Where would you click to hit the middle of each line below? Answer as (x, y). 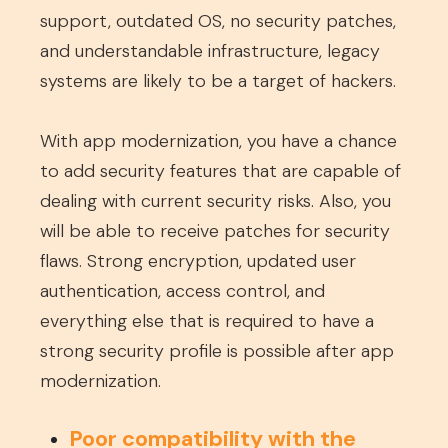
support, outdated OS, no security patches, (218, 21)
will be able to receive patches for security (215, 231)
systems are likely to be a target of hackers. (218, 81)
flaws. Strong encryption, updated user (198, 261)
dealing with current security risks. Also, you (215, 201)
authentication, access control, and (182, 291)
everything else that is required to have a (207, 321)
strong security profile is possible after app (217, 351)
